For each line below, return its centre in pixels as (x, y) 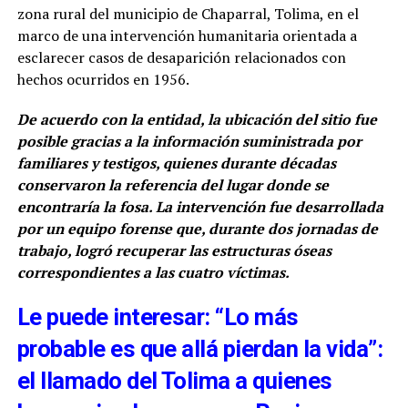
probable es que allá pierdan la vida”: (200, 349)
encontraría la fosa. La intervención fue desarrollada (200, 207)
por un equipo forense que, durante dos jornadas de (197, 229)
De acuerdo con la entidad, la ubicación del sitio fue (197, 120)
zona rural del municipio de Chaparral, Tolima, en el (188, 14)
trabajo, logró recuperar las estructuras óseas (174, 251)
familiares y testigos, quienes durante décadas (176, 163)
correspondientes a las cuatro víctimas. (153, 273)
